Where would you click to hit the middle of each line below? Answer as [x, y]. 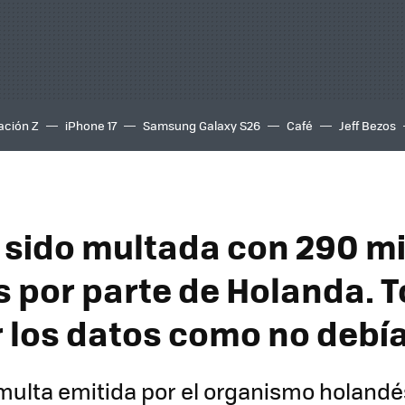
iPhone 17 [91, 125]
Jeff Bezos [367, 125]
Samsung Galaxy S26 [202, 125]
